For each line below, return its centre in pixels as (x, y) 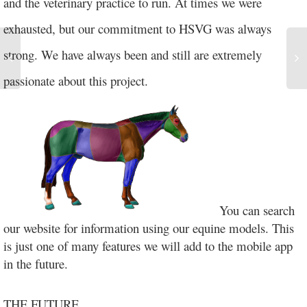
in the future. (36, 264)
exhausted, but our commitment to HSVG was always (137, 28)
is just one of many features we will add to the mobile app (148, 246)
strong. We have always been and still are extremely (133, 54)
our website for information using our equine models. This (149, 228)
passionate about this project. (76, 81)
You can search (257, 210)
